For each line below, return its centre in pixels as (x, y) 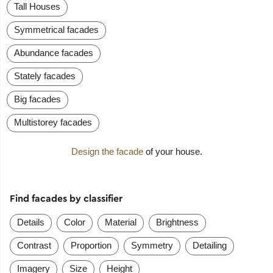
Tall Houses (37, 7)
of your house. (172, 152)
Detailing (209, 246)
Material (120, 222)
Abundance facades (54, 53)
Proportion (91, 246)
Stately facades (45, 76)
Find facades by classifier (66, 198)
